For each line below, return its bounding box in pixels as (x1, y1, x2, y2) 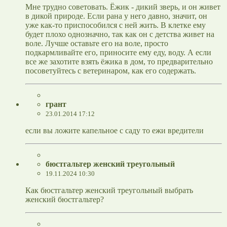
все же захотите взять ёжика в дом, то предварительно (25, 57, 213, 66)
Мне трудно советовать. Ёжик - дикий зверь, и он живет (25, 3, 220, 12)
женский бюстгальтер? (25, 195, 104, 204)
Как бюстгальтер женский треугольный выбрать (25, 186, 193, 195)
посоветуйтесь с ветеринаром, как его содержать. (25, 66, 196, 75)
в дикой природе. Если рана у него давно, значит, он (25, 12, 207, 21)
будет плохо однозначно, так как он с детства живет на (25, 30, 214, 39)
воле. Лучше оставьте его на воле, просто (25, 39, 168, 48)
